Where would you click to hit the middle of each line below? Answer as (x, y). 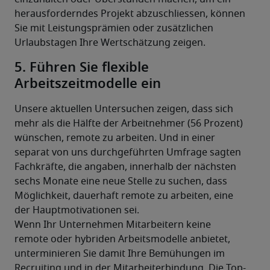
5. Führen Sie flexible (82, 68)
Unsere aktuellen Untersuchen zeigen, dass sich (124, 109)
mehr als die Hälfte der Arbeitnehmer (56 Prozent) (129, 124)
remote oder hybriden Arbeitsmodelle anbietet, (122, 240)
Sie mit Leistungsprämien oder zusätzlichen (114, 29)
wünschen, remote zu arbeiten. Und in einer (115, 138)
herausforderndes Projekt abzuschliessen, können (130, 14)
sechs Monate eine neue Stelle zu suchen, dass (121, 182)
